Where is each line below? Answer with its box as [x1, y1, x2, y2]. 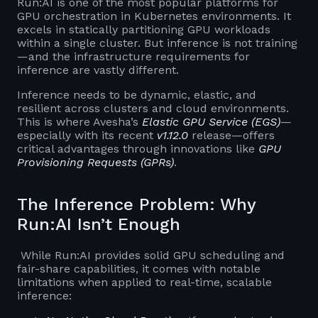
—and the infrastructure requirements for [17, 49, 250, 63]
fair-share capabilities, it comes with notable [17, 261, 261, 275]
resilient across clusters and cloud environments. [17, 101, 289, 115]
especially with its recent [17, 128, 157, 142]
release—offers [188, 128, 275, 142]
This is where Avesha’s [17, 114, 142, 128]
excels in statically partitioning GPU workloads [17, 22, 270, 36]
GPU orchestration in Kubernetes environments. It [17, 9, 291, 23]
